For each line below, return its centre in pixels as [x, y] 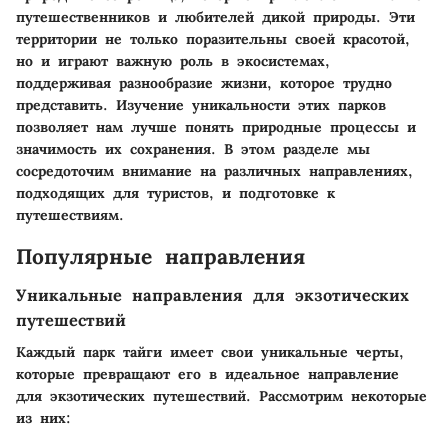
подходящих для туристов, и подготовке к [175, 192]
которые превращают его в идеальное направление [207, 374]
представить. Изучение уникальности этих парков [201, 104]
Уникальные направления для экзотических [212, 295]
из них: [43, 418]
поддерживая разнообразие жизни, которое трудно [204, 82]
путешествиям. [70, 214]
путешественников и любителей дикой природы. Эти [215, 16]
